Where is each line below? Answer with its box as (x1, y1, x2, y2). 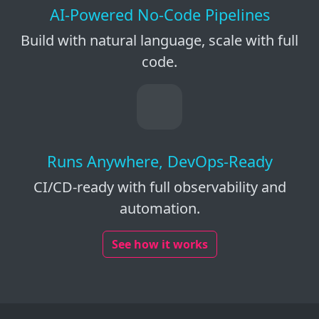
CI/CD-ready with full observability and (33, 177, 286, 197)
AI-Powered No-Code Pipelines (49, 4, 270, 26)
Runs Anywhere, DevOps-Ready (46, 151, 273, 172)
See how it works (111, 236, 208, 253)
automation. (119, 199, 200, 219)
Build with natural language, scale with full (21, 31, 298, 51)
